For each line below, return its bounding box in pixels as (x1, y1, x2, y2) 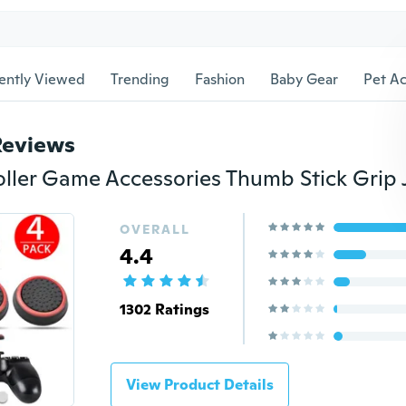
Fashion (195, 70, 245, 89)
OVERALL (119, 221, 190, 237)
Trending (111, 70, 169, 89)
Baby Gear (270, 70, 338, 89)
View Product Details (125, 375, 274, 394)
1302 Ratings (119, 300, 209, 319)
